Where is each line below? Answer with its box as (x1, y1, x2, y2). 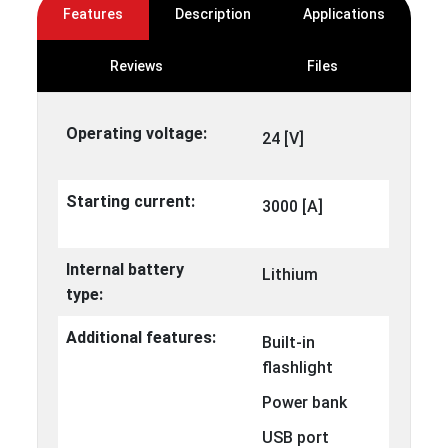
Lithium (262, 265, 319, 285)
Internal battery (66, 260, 185, 280)
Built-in (262, 333, 316, 353)
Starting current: (66, 192, 196, 212)
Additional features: (66, 328, 217, 348)
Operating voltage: (66, 124, 208, 144)
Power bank (262, 393, 348, 413)
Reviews (109, 58, 163, 75)
